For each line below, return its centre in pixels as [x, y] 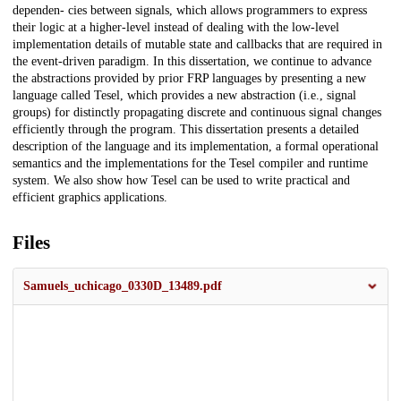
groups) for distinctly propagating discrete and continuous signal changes [197, 113]
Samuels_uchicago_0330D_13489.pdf [123, 286]
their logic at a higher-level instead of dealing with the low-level [176, 28]
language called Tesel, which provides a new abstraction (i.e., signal [184, 96]
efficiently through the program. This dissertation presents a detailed [186, 130]
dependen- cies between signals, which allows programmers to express [190, 11]
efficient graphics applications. [90, 198]
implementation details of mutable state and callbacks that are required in [197, 45]
